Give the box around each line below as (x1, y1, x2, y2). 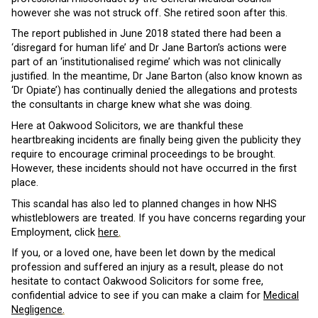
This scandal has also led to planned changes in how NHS (11, 197, 277, 210)
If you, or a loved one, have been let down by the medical (11, 247, 275, 260)
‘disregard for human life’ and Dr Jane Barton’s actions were (11, 42, 287, 55)
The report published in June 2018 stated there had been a (11, 28, 281, 40)
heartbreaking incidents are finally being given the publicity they (11, 133, 301, 146)
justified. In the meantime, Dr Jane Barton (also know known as (11, 70, 302, 83)
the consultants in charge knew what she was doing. (11, 99, 252, 111)
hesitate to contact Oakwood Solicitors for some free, (11, 275, 263, 288)
